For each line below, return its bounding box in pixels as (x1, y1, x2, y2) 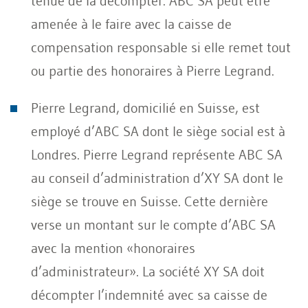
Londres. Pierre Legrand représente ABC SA (31, 146, 283, 163)
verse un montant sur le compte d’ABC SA (31, 216, 276, 233)
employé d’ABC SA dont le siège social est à (31, 122, 285, 140)
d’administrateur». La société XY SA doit (31, 263, 265, 280)
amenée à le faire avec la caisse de (31, 15, 232, 32)
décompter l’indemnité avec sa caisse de (31, 286, 267, 303)
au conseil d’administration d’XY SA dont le (31, 169, 283, 186)
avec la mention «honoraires (31, 239, 195, 256)
